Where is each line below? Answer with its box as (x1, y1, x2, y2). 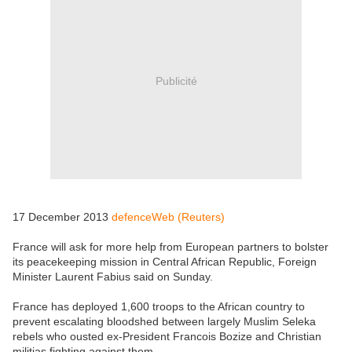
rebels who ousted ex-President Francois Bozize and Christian (13, 330, 321, 343)
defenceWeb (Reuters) (112, 211, 225, 224)
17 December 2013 (13, 211, 112, 224)
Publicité (155, 74, 197, 87)
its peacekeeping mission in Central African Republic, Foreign (13, 255, 317, 269)
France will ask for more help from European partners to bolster (13, 240, 328, 254)
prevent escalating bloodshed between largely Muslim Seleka (13, 315, 316, 328)
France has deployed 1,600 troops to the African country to (13, 300, 305, 313)
